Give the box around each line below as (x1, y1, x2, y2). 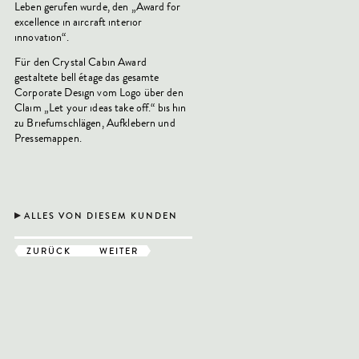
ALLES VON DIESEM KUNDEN (24, 209, 178, 222)
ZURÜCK (26, 244, 71, 257)
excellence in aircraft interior (14, 14, 143, 30)
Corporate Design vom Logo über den (14, 85, 184, 100)
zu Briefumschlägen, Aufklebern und (14, 115, 175, 131)
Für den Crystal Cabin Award (14, 54, 147, 70)
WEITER (99, 244, 139, 257)
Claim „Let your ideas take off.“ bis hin (14, 100, 187, 115)
